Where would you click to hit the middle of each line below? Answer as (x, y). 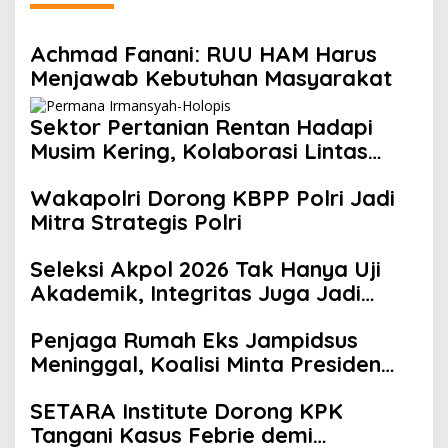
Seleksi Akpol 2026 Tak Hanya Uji (205, 268)
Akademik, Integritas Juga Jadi (195, 292)
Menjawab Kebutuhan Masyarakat (211, 78)
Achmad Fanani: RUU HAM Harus (203, 54)
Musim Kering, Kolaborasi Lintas (199, 150)
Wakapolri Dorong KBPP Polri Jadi (212, 197)
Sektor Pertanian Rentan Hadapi (201, 126)
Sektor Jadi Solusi (124, 174)
